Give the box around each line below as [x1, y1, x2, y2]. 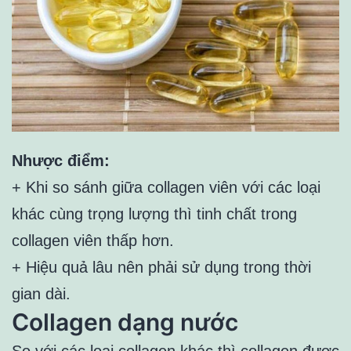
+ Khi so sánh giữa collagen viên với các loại [12, 178, 320, 196]
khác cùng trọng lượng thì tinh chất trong [12, 204, 297, 223]
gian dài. [12, 284, 71, 302]
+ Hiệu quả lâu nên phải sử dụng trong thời [12, 258, 311, 276]
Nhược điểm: [12, 151, 110, 169]
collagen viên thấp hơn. [12, 231, 174, 249]
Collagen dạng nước [12, 307, 238, 336]
